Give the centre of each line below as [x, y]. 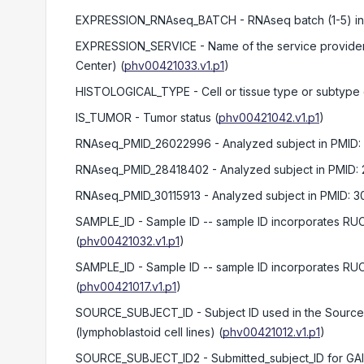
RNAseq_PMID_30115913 [138, 195]
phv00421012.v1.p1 [271, 332]
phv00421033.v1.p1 [174, 65]
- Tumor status [171, 117]
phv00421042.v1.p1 [269, 117]
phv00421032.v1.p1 [130, 241]
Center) [96, 65]
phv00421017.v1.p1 [128, 286]
